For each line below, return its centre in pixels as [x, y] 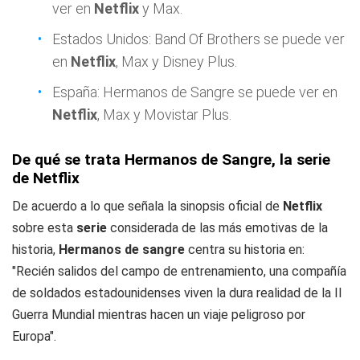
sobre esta [44, 228]
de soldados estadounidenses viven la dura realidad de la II [177, 293]
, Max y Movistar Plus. [164, 115]
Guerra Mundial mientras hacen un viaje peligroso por [159, 315]
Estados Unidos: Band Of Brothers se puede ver [198, 39]
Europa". [34, 336]
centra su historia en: [245, 250]
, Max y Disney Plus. [176, 61]
